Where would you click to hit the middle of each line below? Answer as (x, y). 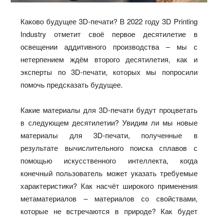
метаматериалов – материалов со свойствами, (109, 198)
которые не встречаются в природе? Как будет (109, 211)
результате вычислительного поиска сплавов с (109, 147)
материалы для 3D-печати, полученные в (109, 135)
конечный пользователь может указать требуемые (109, 173)
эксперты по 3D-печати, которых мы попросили (109, 72)
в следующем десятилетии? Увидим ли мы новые (109, 122)
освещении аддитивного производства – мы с (109, 46)
